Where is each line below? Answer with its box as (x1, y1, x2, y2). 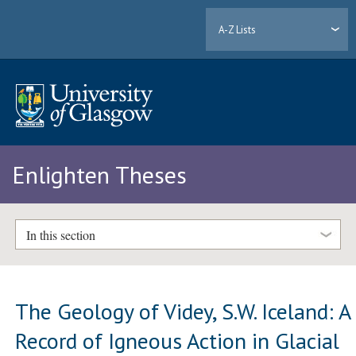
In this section (25, 226, 95, 243)
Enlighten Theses (12, 159, 187, 191)
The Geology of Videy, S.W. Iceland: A (15, 296, 351, 326)
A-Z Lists (219, 22, 257, 37)
